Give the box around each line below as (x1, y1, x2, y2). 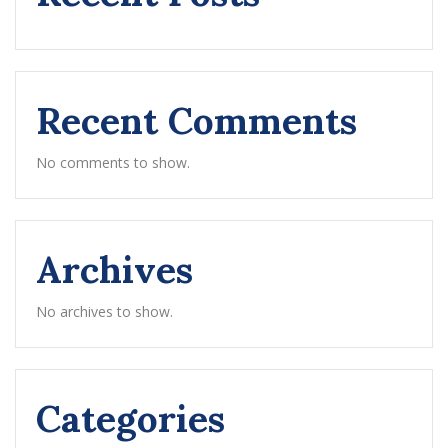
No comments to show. (36, 153, 190, 172)
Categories (36, 395, 225, 442)
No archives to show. (36, 302, 173, 321)
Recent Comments (36, 97, 357, 144)
